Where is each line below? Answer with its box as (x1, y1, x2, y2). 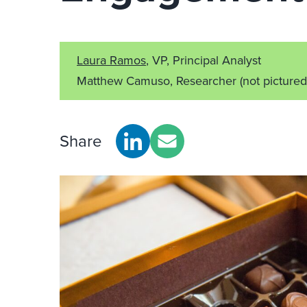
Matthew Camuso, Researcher (77, 72, 240, 90)
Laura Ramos (77, 51, 146, 69)
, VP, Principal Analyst (146, 51, 261, 69)
